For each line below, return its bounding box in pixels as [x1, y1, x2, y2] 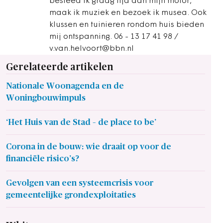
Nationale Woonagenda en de [6, 82, 124, 90]
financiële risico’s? [6, 154, 79, 163]
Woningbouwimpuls [6, 94, 86, 102]
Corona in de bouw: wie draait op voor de [6, 142, 171, 151]
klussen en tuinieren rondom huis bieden [49, 21, 204, 29]
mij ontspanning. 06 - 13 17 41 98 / [49, 33, 178, 41]
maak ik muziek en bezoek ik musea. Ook [49, 9, 207, 17]
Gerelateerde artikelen [6, 62, 113, 72]
